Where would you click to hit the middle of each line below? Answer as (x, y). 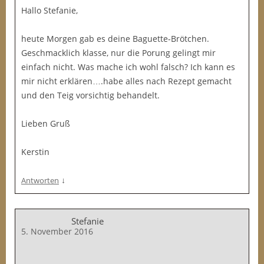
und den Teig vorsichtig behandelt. (90, 95)
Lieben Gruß (46, 123)
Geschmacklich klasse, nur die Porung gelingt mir (118, 53)
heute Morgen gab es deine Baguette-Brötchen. (115, 39)
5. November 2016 (57, 231)
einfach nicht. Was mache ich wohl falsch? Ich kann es (128, 67)
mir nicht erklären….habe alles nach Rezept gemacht (126, 81)
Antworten (40, 180)
